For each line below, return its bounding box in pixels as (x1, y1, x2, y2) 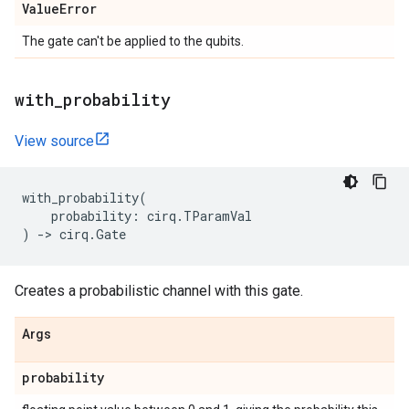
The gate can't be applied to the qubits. (22, 34, 244, 48)
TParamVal (184, 207, 252, 225)
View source (15, 132, 94, 150)
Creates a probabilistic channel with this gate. (15, 282, 303, 299)
